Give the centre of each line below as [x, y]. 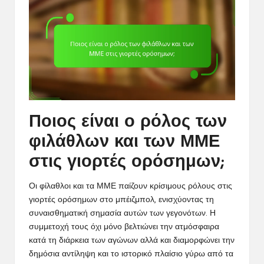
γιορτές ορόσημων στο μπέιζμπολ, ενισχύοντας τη [121, 200]
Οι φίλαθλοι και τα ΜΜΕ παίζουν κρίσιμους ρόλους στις [131, 186]
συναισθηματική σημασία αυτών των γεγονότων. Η [122, 213]
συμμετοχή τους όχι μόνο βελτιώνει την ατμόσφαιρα [124, 227]
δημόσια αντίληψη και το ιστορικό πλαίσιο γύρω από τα [131, 254]
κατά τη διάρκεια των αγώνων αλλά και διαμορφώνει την [132, 240]
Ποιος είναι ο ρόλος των [128, 122]
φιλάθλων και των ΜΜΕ [124, 142]
